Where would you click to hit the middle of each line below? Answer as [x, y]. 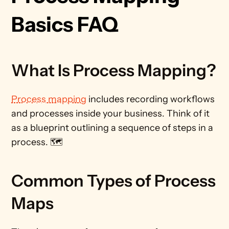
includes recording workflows [151, 99]
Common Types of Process [114, 181]
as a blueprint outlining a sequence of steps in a [112, 128]
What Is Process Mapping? [114, 70]
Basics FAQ [65, 24]
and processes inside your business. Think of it [111, 113]
